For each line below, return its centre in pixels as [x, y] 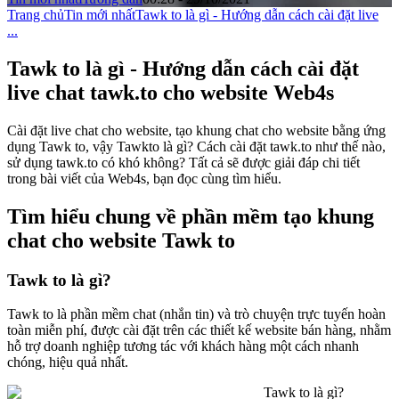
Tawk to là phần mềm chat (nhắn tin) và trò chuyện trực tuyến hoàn [196, 314]
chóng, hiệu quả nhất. [68, 362]
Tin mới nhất [100, 15]
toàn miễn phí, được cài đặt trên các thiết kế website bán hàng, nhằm [199, 330]
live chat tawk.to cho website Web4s [171, 92]
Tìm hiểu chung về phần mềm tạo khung [191, 216]
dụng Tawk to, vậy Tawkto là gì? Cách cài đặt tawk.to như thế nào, [196, 146]
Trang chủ [36, 15]
